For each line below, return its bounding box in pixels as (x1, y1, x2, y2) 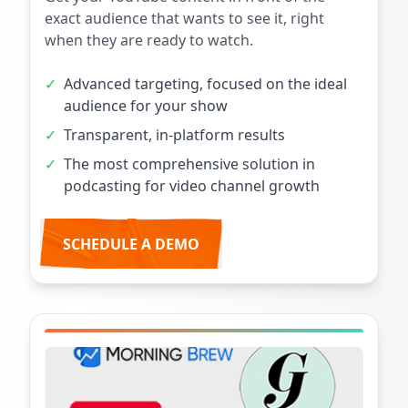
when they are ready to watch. (45, 30, 253, 51)
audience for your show (64, 96, 228, 117)
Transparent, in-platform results (64, 125, 285, 146)
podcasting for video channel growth (64, 176, 320, 197)
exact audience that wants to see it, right (45, 8, 324, 29)
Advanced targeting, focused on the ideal (64, 74, 347, 95)
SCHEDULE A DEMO (63, 233, 199, 254)
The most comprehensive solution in (64, 154, 315, 175)
